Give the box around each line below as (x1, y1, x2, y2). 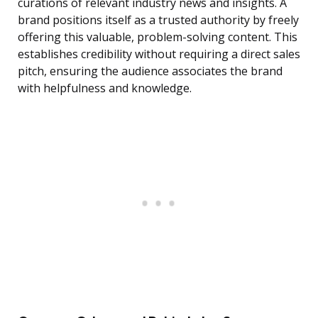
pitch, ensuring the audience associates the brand (18, 63, 283, 79)
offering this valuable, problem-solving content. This (18, 29, 297, 45)
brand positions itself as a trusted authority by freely (18, 12, 299, 28)
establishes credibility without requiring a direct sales (18, 46, 300, 62)
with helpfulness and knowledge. (18, 80, 192, 97)
